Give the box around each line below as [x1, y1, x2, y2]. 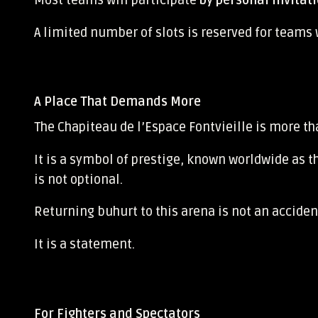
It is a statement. [34, 236, 135, 252]
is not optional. [34, 171, 123, 187]
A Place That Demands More [34, 94, 201, 110]
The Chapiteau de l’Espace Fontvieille [34, 119, 253, 136]
